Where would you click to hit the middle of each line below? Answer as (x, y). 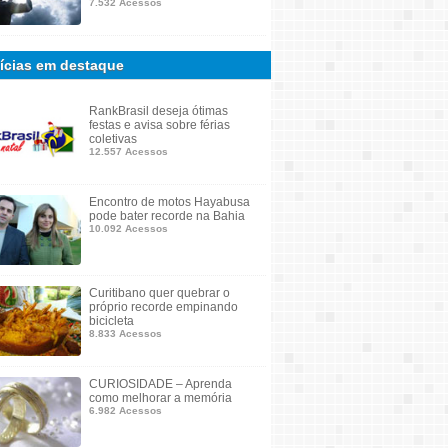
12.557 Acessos (128, 151)
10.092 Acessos (128, 228)
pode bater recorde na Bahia (167, 216)
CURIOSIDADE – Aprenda (160, 384)
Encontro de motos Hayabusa (169, 202)
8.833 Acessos (125, 333)
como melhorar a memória (160, 398)
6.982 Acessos (125, 410)
